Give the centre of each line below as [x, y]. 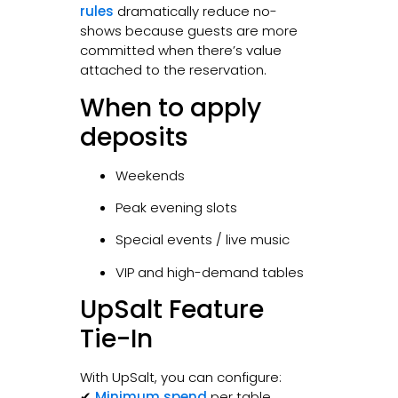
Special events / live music [202, 240]
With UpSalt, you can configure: [180, 378]
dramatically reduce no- [195, 12]
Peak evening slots [176, 208]
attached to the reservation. [173, 70]
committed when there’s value [180, 51]
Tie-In [116, 339]
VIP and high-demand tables [209, 272]
